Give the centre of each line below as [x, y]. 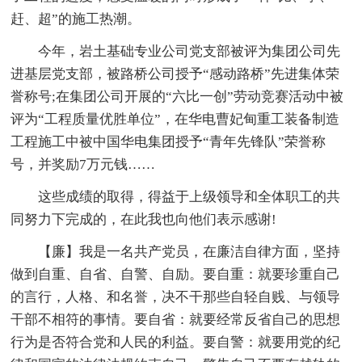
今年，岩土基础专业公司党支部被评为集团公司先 [189, 52]
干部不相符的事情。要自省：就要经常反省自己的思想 [176, 320]
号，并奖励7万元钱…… [83, 165]
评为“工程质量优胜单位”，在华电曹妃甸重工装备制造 [175, 120]
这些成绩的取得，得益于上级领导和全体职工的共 [189, 197]
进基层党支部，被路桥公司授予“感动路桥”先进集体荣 [175, 74]
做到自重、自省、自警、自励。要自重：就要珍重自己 [176, 275]
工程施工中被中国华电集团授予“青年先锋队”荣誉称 [168, 142]
